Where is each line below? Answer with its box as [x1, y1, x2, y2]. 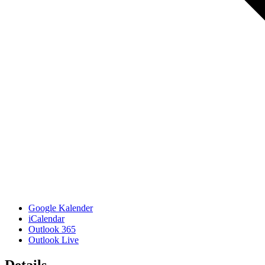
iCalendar [28, 213, 64, 224]
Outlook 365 [28, 224, 76, 234]
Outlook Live [28, 234, 79, 245]
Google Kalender [28, 202, 93, 213]
